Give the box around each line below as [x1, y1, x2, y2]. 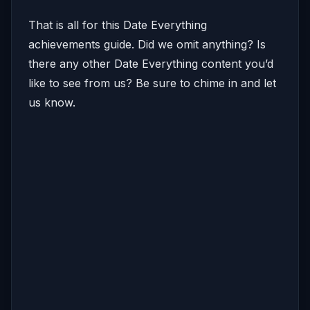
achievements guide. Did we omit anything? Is [28, 37, 266, 51]
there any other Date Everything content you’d [28, 56, 273, 71]
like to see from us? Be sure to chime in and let [28, 75, 276, 90]
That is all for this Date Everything [28, 17, 207, 32]
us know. [28, 95, 75, 109]
